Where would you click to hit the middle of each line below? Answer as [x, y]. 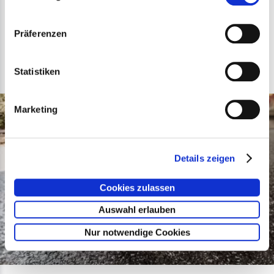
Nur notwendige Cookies [137, 232]
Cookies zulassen [137, 187]
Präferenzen [41, 34]
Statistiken [37, 72]
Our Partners [46, 41]
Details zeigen [205, 158]
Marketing [36, 109]
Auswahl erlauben [137, 210]
